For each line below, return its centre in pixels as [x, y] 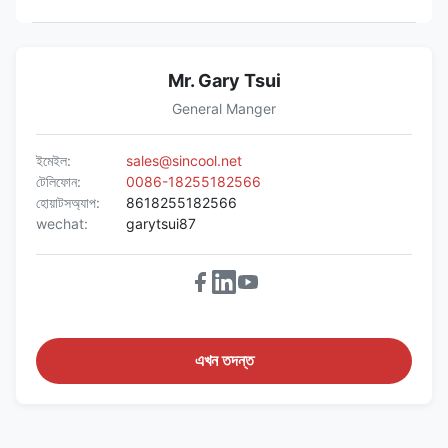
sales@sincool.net [184, 161]
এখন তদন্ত [224, 361]
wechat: [62, 224]
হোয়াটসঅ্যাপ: [68, 203]
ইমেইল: [53, 161]
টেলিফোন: [58, 182]
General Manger [224, 109]
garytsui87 [161, 224]
